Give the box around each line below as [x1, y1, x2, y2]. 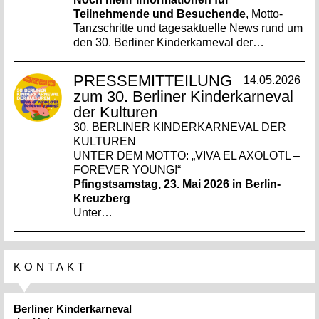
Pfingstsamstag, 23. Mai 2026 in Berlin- [73, 177, 281, 190]
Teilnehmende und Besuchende [73, 7, 246, 20]
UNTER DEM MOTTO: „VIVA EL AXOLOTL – [73, 149, 300, 162]
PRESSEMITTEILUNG [73, 71, 233, 90]
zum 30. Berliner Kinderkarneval [73, 87, 294, 105]
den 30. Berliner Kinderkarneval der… [73, 36, 265, 48]
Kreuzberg [73, 192, 131, 204]
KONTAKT [14, 261, 88, 273]
